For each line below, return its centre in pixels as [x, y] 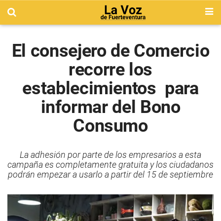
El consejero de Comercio [110, 51]
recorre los [110, 70]
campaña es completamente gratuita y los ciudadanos [110, 165]
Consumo [110, 126]
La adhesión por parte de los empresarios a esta [110, 155]
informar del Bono [110, 107]
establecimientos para [110, 88]
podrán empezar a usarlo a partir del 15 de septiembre [110, 174]
